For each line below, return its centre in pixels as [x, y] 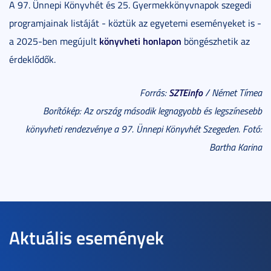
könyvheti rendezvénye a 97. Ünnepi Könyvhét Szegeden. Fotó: [144, 129]
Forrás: [154, 92]
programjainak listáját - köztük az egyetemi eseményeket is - [135, 23]
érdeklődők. [32, 59]
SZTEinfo [186, 92]
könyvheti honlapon [140, 41]
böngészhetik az [216, 41]
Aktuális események [87, 237]
